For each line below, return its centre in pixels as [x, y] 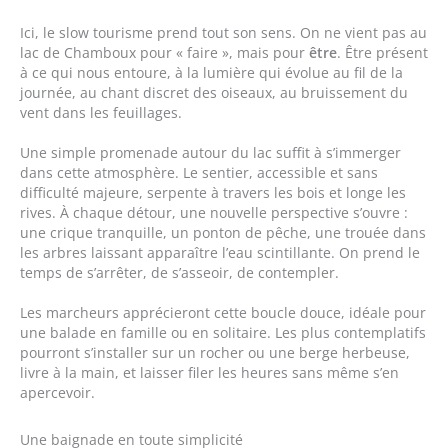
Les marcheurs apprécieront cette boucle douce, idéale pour [223, 312]
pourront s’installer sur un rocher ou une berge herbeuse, [215, 352]
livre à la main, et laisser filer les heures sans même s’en [209, 372]
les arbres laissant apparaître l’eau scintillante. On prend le [220, 252]
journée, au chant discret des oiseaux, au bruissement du [214, 92]
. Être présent [382, 52]
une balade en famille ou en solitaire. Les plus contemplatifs [223, 332]
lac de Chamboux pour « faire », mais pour [164, 52]
